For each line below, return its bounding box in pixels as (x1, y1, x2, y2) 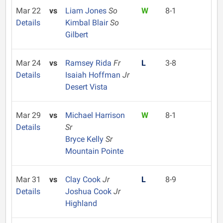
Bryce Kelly (65, 134, 106, 144)
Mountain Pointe (65, 146, 123, 156)
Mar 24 (16, 58, 41, 68)
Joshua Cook (65, 187, 113, 196)
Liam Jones (65, 6, 109, 15)
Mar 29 (16, 111, 41, 120)
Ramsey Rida (65, 58, 113, 68)
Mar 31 (16, 175, 41, 184)
